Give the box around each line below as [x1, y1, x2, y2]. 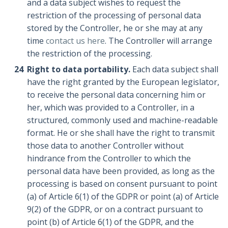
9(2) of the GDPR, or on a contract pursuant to [27, 204, 204, 215]
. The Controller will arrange [105, 35, 213, 47]
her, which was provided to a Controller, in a [27, 102, 195, 113]
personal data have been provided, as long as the [27, 165, 215, 177]
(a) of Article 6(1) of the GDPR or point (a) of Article [27, 191, 219, 203]
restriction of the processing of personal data [27, 10, 202, 21]
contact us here [46, 35, 105, 47]
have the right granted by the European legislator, [27, 76, 220, 88]
